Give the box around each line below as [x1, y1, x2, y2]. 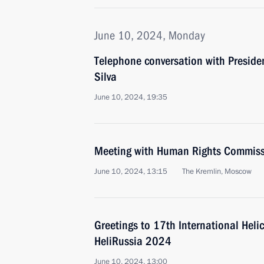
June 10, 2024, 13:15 [94, 166, 167, 177]
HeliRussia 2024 [94, 234, 171, 248]
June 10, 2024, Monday [94, 28, 205, 42]
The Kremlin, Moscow [182, 166, 252, 177]
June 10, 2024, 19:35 [94, 92, 167, 103]
